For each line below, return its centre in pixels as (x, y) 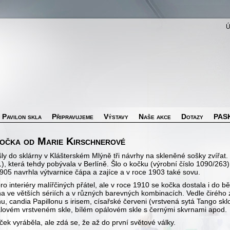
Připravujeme (73, 117)
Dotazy (192, 117)
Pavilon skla (22, 117)
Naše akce (155, 117)
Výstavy (116, 117)
